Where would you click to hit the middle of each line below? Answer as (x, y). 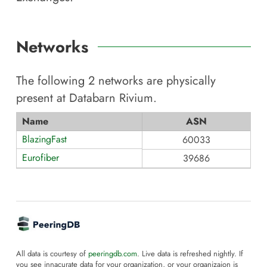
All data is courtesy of (52, 254)
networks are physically (157, 80)
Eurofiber (41, 157)
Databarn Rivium (111, 97)
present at (43, 97)
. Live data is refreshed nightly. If (190, 254)
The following (52, 80)
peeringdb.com (113, 254)
